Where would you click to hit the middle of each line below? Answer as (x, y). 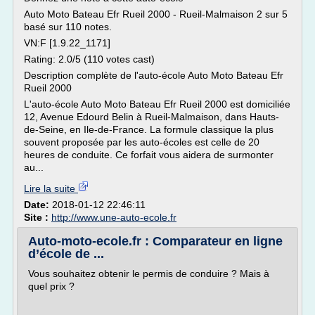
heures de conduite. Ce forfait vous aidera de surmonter (149, 155)
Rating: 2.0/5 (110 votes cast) (89, 59)
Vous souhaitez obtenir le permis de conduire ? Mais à (149, 274)
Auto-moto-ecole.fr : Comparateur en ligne (155, 241)
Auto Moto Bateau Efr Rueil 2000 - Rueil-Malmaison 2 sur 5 (156, 14)
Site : (38, 217)
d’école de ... (66, 254)
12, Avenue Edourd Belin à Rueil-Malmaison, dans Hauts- (152, 117)
